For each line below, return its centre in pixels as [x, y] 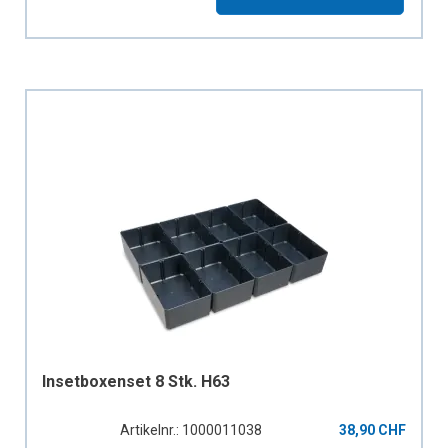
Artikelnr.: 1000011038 [190, 429]
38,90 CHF [372, 429]
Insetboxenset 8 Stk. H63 [136, 381]
